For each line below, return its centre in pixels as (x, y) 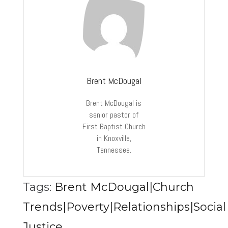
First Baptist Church (114, 127)
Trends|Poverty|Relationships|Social (124, 207)
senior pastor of (114, 115)
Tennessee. (114, 150)
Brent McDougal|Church (124, 187)
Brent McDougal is (114, 103)
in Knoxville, (114, 138)
